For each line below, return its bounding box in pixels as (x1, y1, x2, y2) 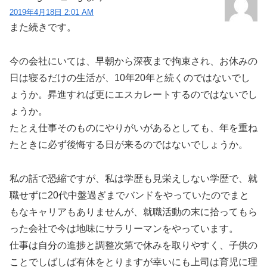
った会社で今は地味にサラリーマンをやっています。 (10, 223, 238, 234)
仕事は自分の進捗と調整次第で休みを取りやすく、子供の (10, 240, 257, 250)
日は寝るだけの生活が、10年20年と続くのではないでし (10, 73, 250, 83)
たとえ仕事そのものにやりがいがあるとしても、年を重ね (10, 123, 257, 133)
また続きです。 (10, 22, 76, 33)
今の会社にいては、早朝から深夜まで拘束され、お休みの (10, 56, 257, 67)
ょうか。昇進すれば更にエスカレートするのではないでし (10, 89, 257, 100)
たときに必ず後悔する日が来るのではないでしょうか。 (10, 139, 248, 150)
